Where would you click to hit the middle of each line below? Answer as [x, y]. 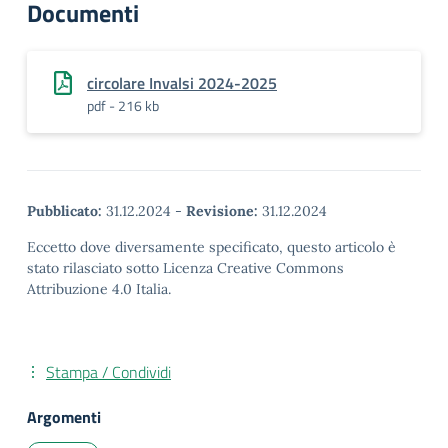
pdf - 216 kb [123, 105]
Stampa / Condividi [108, 372]
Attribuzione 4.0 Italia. [99, 289]
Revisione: [222, 211]
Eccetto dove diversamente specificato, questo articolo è [211, 247]
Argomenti [64, 417]
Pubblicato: [64, 211]
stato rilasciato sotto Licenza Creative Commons [185, 268]
